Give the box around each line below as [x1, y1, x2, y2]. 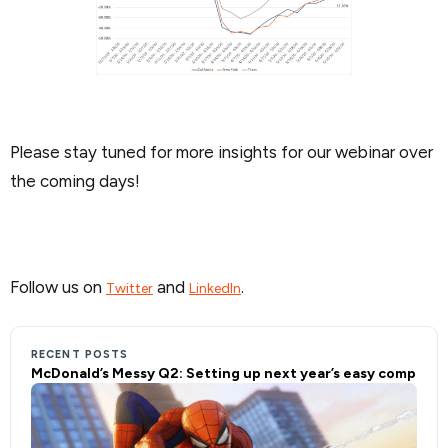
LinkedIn [189, 279, 241, 297]
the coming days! [10, 171, 140, 192]
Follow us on [10, 276, 106, 297]
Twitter [106, 279, 153, 297]
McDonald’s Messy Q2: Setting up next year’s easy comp [31, 364, 416, 382]
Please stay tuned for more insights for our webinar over [10, 142, 433, 163]
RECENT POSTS [31, 347, 129, 361]
